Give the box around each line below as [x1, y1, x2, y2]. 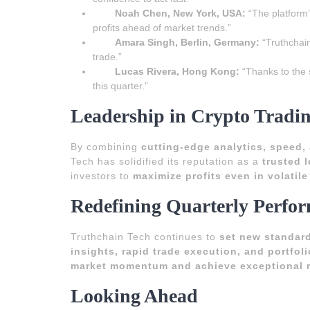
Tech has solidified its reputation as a [71, 155, 262, 167]
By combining [71, 140, 141, 152]
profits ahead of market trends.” [93, 21, 231, 33]
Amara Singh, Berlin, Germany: [115, 36, 259, 48]
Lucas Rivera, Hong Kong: [115, 65, 239, 77]
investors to [71, 170, 133, 181]
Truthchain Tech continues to [71, 230, 219, 242]
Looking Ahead [71, 284, 198, 307]
